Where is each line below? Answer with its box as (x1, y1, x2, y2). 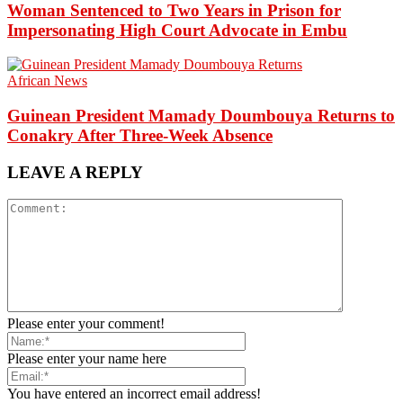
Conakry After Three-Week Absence (7, 125, 273, 145)
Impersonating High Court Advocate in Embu (7, 20, 347, 40)
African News (7, 73, 87, 89)
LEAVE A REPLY (7, 162, 143, 182)
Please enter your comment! (7, 316, 165, 332)
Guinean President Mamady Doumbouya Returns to (7, 105, 395, 125)
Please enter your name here (7, 351, 166, 367)
